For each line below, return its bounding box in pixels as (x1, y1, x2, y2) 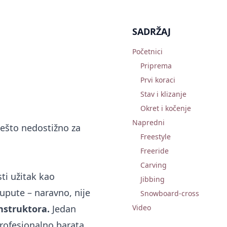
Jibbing (140, 174, 165, 184)
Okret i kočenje (140, 103, 192, 113)
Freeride (140, 146, 169, 156)
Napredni (132, 118, 165, 127)
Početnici (132, 47, 163, 56)
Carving (140, 160, 167, 170)
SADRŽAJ (132, 25, 171, 37)
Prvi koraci (140, 75, 176, 85)
